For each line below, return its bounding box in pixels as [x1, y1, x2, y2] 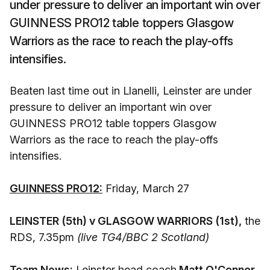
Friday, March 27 [102, 182, 189, 195]
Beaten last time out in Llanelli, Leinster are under [10, 84, 252, 97]
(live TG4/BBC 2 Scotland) [77, 231, 209, 243]
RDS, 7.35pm [10, 231, 77, 243]
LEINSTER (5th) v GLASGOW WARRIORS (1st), [10, 215, 242, 227]
